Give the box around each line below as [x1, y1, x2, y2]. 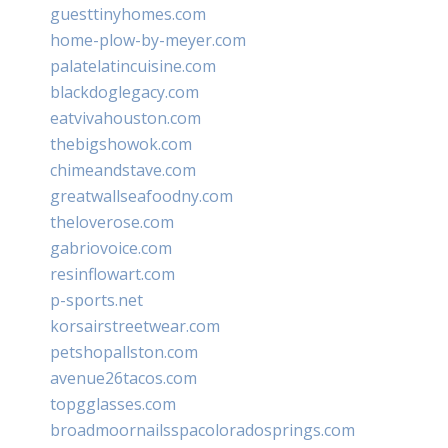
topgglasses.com [50, 392, 176, 415]
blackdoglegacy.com [50, 80, 199, 103]
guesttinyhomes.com [50, 2, 206, 25]
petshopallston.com [50, 340, 198, 363]
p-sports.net [50, 288, 143, 311]
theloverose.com [50, 210, 174, 233]
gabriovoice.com [50, 236, 172, 259]
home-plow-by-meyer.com [50, 28, 246, 51]
